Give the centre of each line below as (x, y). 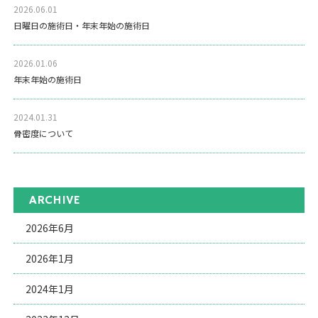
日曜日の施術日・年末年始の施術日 (82, 25)
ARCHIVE (54, 200)
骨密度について (44, 133)
